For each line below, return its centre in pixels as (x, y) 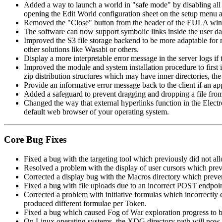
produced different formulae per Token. (85, 203)
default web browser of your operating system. (96, 111)
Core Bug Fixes (35, 140)
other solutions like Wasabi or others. (81, 49)
